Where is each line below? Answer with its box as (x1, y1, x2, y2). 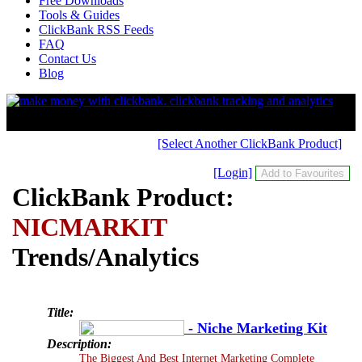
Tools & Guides (39, 8, 120, 22)
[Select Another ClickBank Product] (158, 137, 342, 150)
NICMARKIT (12, 213, 166, 242)
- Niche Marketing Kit (184, 319, 327, 336)
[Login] (213, 166, 252, 179)
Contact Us (39, 52, 96, 65)
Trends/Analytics (12, 242, 199, 272)
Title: (47, 305, 74, 319)
